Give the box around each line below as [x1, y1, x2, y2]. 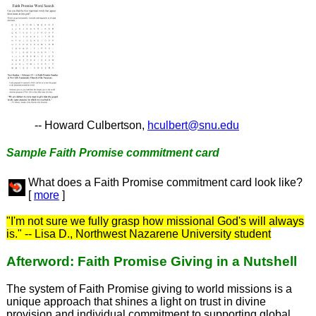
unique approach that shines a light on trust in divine [6, 295, 266, 308]
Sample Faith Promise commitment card [6, 147, 219, 159]
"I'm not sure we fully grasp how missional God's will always [6, 215, 304, 228]
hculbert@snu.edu [147, 119, 239, 131]
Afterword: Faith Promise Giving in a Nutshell [6, 254, 297, 269]
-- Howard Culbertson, [34, 119, 147, 131]
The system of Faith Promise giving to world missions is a [6, 282, 292, 295]
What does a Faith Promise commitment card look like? [28, 176, 303, 189]
